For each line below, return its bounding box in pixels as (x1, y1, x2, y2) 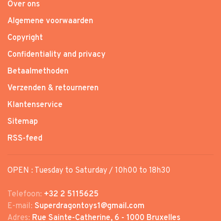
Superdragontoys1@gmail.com (35, 201, 145, 211)
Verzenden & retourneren (7, 83, 99, 93)
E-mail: (7, 201, 35, 211)
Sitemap (7, 116, 38, 127)
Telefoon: (7, 189, 44, 199)
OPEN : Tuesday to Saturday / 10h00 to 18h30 (7, 165, 170, 176)
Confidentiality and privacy (7, 49, 106, 60)
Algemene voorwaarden (7, 16, 93, 26)
